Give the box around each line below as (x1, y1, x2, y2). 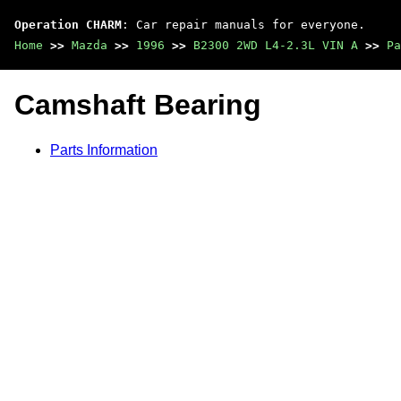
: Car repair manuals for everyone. (122, 18, 365, 31)
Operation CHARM (14, 18, 122, 31)
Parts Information (50, 141, 158, 158)
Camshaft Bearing (14, 89, 261, 122)
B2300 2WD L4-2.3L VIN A (193, 38, 358, 52)
